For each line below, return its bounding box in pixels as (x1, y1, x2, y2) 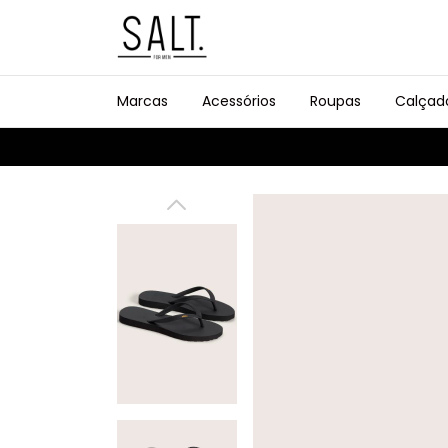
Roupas (310, 91, 361, 111)
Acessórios (202, 91, 276, 111)
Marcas (117, 91, 168, 111)
